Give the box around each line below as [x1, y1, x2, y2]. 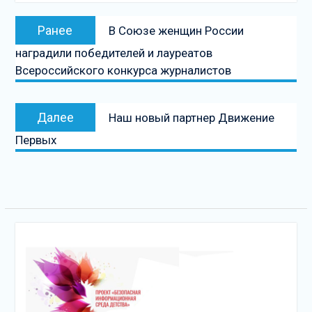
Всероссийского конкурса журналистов [15, 63, 231, 77]
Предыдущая [107, 16, 173, 29]
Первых [15, 132, 56, 147]
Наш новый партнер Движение [108, 110, 274, 125]
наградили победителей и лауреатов [15, 45, 212, 60]
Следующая [107, 103, 166, 116]
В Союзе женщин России [108, 23, 244, 38]
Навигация [14, 3, 91, 22]
